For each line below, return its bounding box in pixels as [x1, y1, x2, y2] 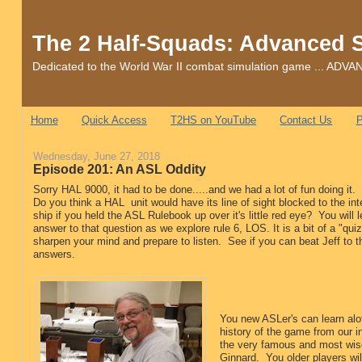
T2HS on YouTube [170, 114, 257, 127]
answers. [32, 248, 75, 261]
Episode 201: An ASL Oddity [32, 161, 206, 176]
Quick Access [81, 114, 147, 127]
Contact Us [280, 114, 333, 127]
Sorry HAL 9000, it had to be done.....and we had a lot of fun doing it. [32, 183, 356, 196]
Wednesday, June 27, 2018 [32, 149, 160, 162]
